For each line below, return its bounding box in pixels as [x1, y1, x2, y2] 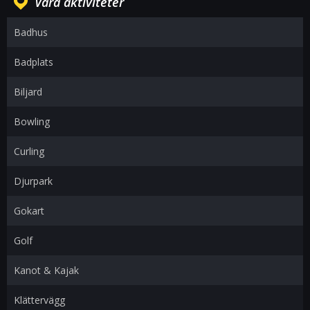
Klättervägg [14, 293, 65, 307]
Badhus [14, 26, 48, 39]
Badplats [14, 55, 53, 69]
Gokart [14, 204, 44, 217]
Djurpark [14, 174, 53, 188]
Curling [14, 145, 44, 158]
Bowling [14, 115, 50, 128]
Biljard [14, 85, 42, 98]
